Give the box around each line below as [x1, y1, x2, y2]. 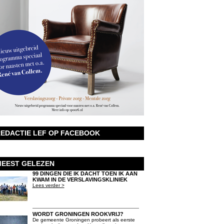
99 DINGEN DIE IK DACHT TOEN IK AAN [32, 170, 137, 176]
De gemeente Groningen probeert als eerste [32, 217, 135, 222]
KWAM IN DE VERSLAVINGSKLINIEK [32, 176, 127, 182]
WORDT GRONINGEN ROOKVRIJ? [32, 211, 123, 217]
